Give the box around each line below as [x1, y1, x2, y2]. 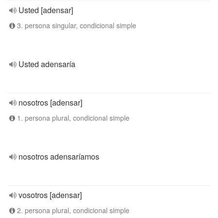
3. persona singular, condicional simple [15, 20, 136, 30]
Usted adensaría [18, 58, 75, 70]
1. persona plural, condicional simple [15, 113, 129, 123]
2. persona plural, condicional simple [15, 205, 129, 215]
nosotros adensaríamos [18, 151, 99, 162]
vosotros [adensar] [18, 189, 82, 200]
